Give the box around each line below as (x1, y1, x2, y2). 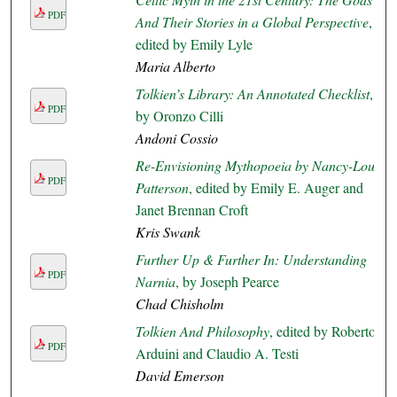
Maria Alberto (135, 57, 215, 76)
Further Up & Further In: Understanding (135, 250, 367, 269)
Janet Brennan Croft (135, 200, 248, 220)
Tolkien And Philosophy (135, 322, 269, 341)
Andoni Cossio (135, 128, 218, 148)
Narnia (135, 272, 175, 292)
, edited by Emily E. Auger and (188, 178, 363, 198)
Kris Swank (135, 222, 200, 242)
